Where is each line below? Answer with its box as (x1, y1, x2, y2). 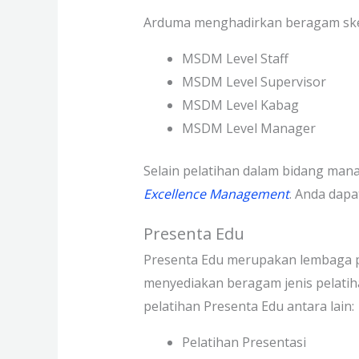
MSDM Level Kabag (181, 95, 299, 114)
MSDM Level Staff (181, 49, 288, 67)
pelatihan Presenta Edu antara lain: (143, 296, 354, 315)
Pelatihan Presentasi (181, 333, 306, 351)
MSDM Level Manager (181, 119, 325, 137)
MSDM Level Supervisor (181, 72, 326, 91)
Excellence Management (143, 184, 289, 203)
